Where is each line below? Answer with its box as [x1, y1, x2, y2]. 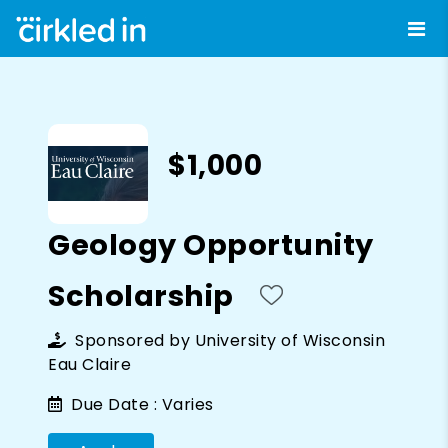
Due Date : [66, 392, 157, 416]
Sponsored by [70, 328, 195, 352]
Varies [161, 392, 214, 416]
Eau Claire [48, 352, 131, 376]
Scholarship [48, 275, 234, 316]
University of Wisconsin [194, 328, 385, 352]
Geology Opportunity [48, 224, 374, 265]
